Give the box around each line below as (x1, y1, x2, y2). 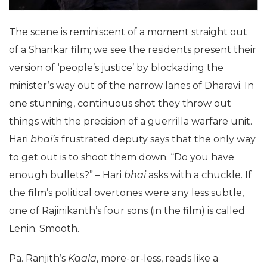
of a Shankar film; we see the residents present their (9, 44, 256, 56)
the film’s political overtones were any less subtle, (9, 187, 244, 199)
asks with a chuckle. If (146, 169, 252, 181)
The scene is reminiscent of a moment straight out (9, 26, 247, 38)
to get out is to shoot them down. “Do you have (9, 151, 234, 163)
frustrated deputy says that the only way (59, 133, 256, 145)
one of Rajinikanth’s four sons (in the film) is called (9, 205, 245, 217)
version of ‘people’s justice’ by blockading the (9, 62, 223, 74)
